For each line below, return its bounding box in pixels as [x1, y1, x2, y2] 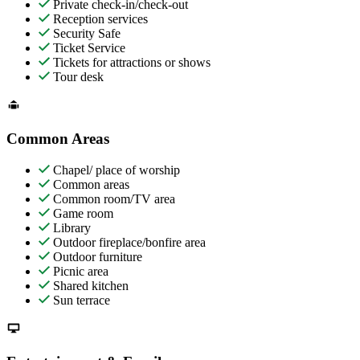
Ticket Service [50, 41, 125, 55]
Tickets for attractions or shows [50, 55, 211, 70]
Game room [50, 206, 113, 220]
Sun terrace [50, 292, 110, 307]
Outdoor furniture [50, 249, 142, 264]
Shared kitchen [50, 278, 129, 292]
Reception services [50, 12, 148, 27]
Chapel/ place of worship [50, 162, 180, 177]
